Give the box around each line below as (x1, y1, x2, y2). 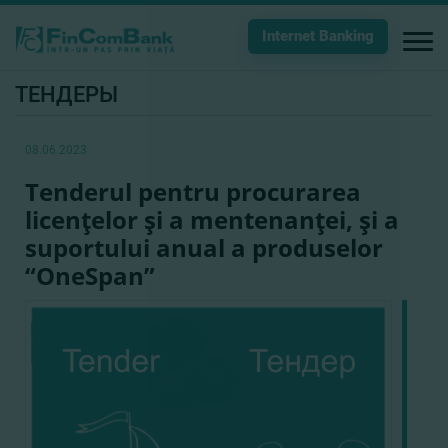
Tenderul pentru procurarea (25, 175, 361, 208)
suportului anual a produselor (25, 231, 383, 264)
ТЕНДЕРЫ (15, 82, 118, 107)
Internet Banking (262, 27, 374, 45)
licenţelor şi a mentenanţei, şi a (25, 203, 399, 236)
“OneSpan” (25, 259, 155, 292)
